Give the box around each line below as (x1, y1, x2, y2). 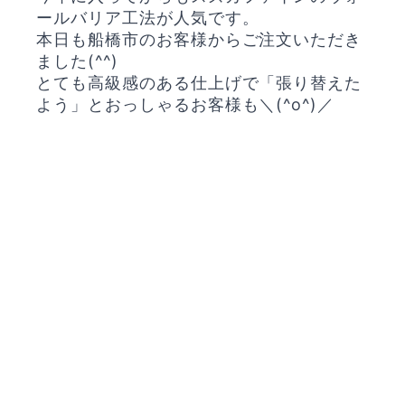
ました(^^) (36, 52, 118, 71)
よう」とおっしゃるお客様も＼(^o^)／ (36, 95, 335, 114)
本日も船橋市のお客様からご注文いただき (36, 30, 363, 49)
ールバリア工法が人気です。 (36, 8, 259, 27)
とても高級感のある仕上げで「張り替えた (36, 73, 363, 92)
